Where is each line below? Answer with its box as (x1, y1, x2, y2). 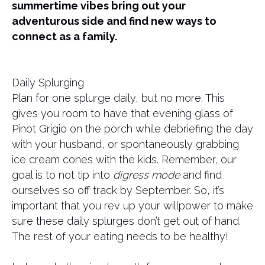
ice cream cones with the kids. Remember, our (12, 153, 237, 166)
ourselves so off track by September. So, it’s (12, 184, 224, 196)
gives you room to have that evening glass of (12, 107, 233, 119)
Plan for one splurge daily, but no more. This (12, 92, 225, 104)
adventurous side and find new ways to (12, 15, 216, 27)
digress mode (113, 169, 180, 181)
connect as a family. (12, 30, 122, 43)
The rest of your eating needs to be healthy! (12, 230, 228, 243)
